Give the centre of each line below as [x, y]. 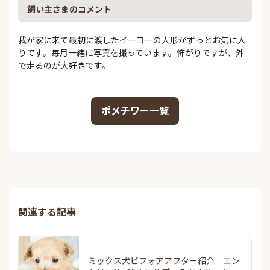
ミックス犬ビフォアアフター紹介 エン [164, 260]
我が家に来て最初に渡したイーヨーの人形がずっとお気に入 [132, 40]
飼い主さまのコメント [69, 9]
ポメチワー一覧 [135, 110]
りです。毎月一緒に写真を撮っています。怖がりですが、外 [131, 53]
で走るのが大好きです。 [64, 65]
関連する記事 [47, 211]
